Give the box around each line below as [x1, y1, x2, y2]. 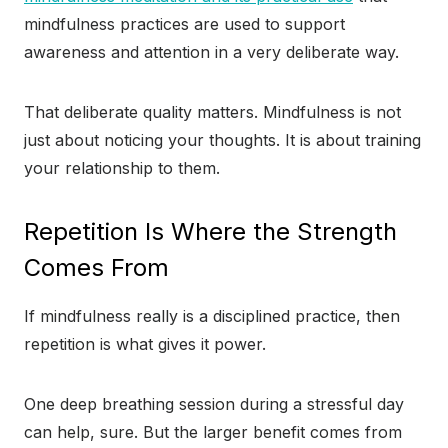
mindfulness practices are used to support [24, 14, 345, 35]
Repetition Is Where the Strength [24, 217, 397, 247]
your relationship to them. [24, 158, 220, 179]
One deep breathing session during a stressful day [24, 394, 404, 415]
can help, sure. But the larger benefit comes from [24, 422, 402, 443]
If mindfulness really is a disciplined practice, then [24, 306, 400, 327]
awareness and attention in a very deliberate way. [24, 42, 399, 63]
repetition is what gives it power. [24, 334, 266, 355]
